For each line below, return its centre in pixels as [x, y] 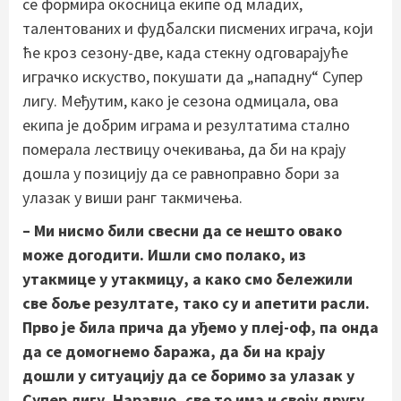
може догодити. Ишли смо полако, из [164, 255]
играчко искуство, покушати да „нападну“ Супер [192, 77]
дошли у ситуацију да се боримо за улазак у [188, 375]
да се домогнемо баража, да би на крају [174, 351]
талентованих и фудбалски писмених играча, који [198, 28]
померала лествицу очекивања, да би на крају [184, 149]
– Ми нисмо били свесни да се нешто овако [182, 230]
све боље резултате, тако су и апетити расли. [196, 303]
